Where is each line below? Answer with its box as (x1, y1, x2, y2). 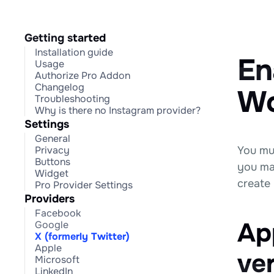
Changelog (35, 81, 84, 94)
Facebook (35, 207, 81, 220)
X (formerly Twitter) (35, 230, 130, 243)
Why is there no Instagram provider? (35, 104, 201, 117)
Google (35, 218, 68, 231)
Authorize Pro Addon (35, 69, 130, 82)
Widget (35, 167, 68, 180)
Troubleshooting (35, 92, 110, 105)
